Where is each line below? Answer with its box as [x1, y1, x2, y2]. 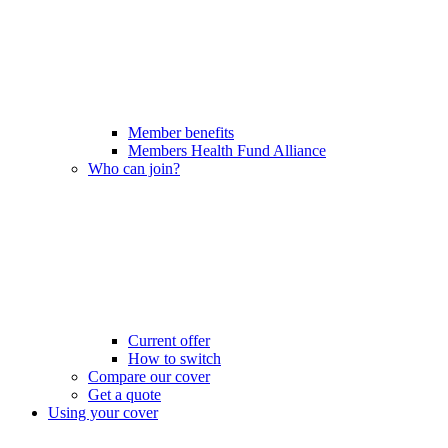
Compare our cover [88, 368, 210, 385]
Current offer [128, 332, 210, 349]
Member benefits [128, 124, 234, 141]
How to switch [128, 350, 221, 367]
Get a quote [88, 386, 161, 403]
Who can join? [88, 160, 180, 177]
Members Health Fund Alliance [128, 142, 326, 159]
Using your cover [48, 404, 158, 421]
